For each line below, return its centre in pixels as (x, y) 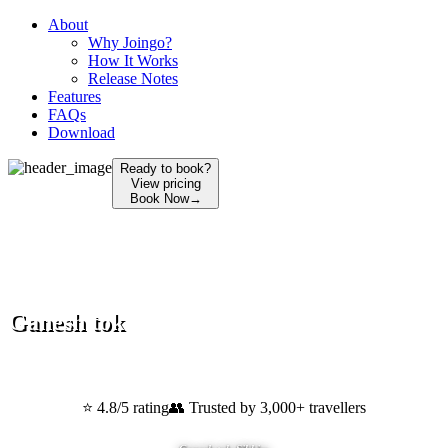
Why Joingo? (130, 42)
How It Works (133, 60)
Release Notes (133, 78)
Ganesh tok (66, 322)
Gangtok (202, 366)
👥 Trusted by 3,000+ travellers (267, 408)
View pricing (165, 183)
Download (81, 132)
